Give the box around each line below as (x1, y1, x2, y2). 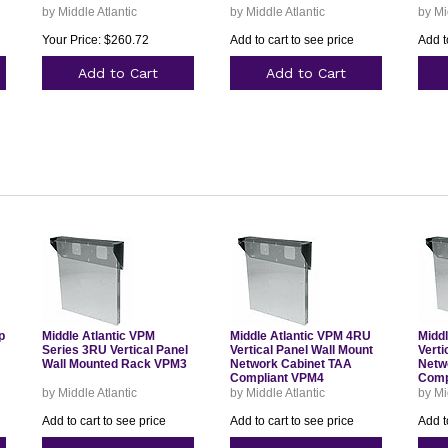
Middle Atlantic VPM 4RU (229, 329, 371, 343)
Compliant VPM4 (229, 371, 324, 385)
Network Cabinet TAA (229, 357, 352, 371)
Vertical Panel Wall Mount (229, 343, 373, 357)
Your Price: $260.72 (41, 33, 149, 47)
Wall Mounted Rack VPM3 (41, 357, 187, 371)
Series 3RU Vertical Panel (41, 343, 188, 357)
